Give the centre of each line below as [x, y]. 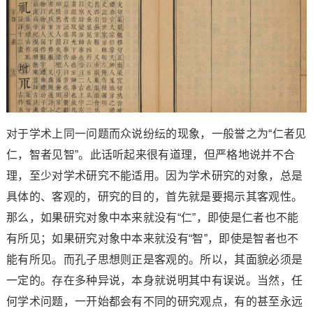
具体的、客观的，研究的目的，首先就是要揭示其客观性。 [154, 196]
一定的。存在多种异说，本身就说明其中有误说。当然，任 [154, 280]
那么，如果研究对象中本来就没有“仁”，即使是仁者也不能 [152, 217]
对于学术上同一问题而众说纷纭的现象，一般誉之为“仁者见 [156, 133]
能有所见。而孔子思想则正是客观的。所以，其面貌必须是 [154, 259]
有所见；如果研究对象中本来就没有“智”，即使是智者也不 [152, 238]
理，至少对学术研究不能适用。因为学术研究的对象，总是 [154, 175]
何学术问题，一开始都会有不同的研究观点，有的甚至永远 [154, 301]
